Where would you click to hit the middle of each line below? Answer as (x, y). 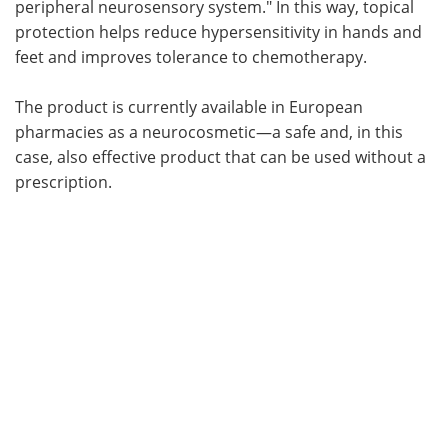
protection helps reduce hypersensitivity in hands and (218, 31)
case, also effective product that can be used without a (220, 156)
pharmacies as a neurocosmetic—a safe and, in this (209, 131)
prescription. (63, 181)
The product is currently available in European (189, 106)
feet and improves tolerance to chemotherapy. (191, 56)
